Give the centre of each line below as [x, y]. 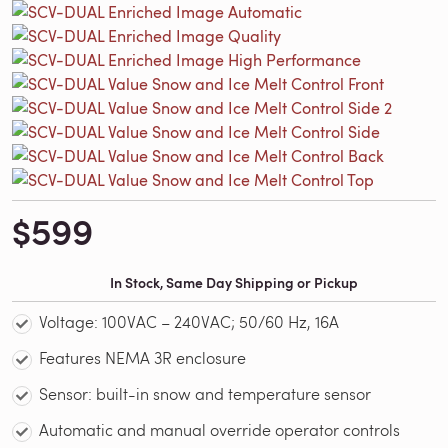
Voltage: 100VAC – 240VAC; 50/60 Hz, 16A [189, 321]
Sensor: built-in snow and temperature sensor [205, 393]
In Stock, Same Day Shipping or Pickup [234, 282]
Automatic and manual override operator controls [220, 429]
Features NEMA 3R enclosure [143, 357]
